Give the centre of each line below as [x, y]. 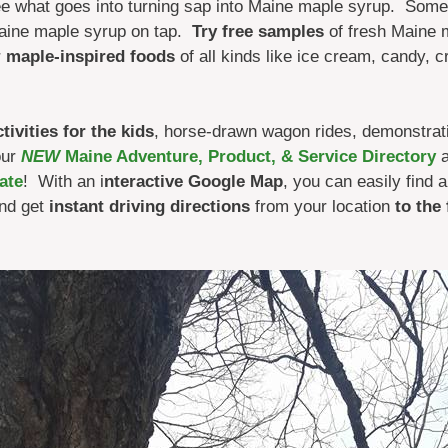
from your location [324, 207]
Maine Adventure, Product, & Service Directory [247, 157]
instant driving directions [149, 207]
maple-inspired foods [90, 56]
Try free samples [257, 31]
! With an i [63, 182]
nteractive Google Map [193, 182]
